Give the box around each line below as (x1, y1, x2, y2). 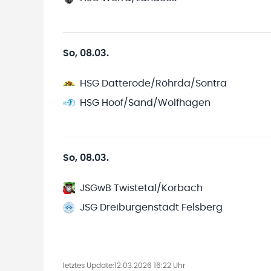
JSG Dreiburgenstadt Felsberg (80, 203, 223, 212)
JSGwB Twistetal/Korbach (80, 183, 203, 193)
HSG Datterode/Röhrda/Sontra (80, 79, 227, 88)
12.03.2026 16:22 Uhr (114, 262, 185, 269)
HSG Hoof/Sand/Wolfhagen (80, 98, 211, 108)
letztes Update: (63, 262, 114, 269)
